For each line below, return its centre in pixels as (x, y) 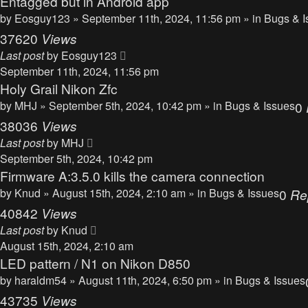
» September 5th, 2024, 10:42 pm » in (132, 106)
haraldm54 (41, 280)
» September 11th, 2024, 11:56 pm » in (168, 18)
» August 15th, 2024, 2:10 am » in (126, 193)
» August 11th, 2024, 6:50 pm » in (152, 280)
